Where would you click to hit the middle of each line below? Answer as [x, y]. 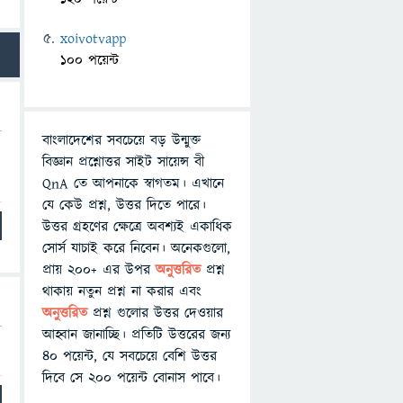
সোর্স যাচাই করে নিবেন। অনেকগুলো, [136, 248]
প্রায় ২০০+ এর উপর [99, 270]
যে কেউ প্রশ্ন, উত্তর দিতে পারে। [124, 205]
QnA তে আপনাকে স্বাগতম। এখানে [133, 184]
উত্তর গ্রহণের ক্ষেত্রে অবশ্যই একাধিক [137, 227]
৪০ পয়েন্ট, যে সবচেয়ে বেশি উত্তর [130, 356]
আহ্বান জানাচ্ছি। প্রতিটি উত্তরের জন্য [136, 335]
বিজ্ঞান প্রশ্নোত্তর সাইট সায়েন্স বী [123, 162]
